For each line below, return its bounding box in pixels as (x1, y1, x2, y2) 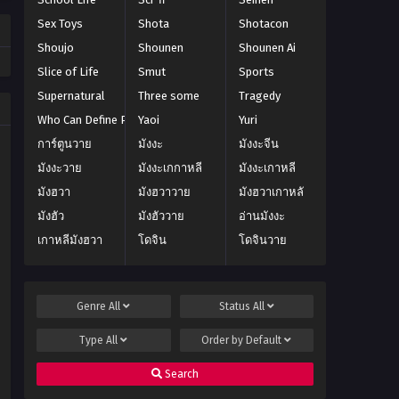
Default (246, 334, 282, 346)
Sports (238, 65, 274, 78)
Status (218, 300, 253, 313)
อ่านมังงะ (238, 209, 285, 223)
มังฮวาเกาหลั (238, 185, 304, 199)
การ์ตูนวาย (37, 137, 92, 151)
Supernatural (37, 89, 105, 102)
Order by (201, 334, 247, 346)
